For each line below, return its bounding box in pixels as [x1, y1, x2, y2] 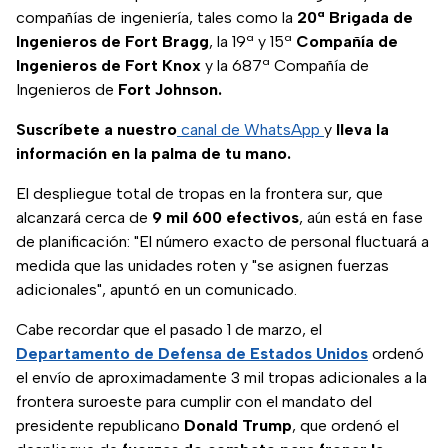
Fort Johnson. [118, 80, 222, 100]
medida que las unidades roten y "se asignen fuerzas [16, 256, 389, 276]
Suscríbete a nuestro [16, 120, 177, 140]
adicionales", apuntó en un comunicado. [16, 280, 297, 300]
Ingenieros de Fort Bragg [16, 32, 209, 52]
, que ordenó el [292, 416, 399, 436]
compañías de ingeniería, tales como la [16, 8, 297, 28]
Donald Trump [184, 416, 292, 436]
